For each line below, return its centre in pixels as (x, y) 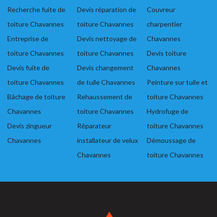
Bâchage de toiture (36, 97)
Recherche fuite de (36, 10)
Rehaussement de (105, 97)
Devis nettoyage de (107, 39)
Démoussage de (171, 140)
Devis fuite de (28, 68)
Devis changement (105, 68)
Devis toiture (167, 53)
